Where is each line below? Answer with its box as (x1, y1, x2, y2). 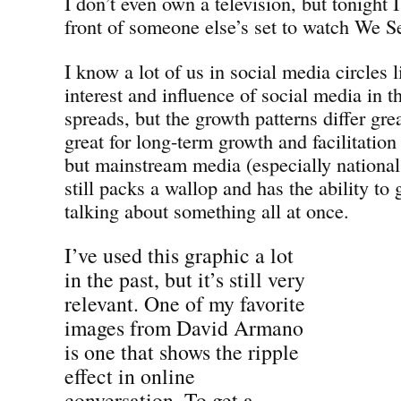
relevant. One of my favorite (64, 288, 305, 318)
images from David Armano (64, 312, 303, 342)
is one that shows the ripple (64, 337, 299, 366)
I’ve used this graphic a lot (64, 240, 294, 269)
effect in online (64, 361, 195, 390)
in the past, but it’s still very (64, 264, 305, 294)
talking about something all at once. (64, 196, 349, 224)
